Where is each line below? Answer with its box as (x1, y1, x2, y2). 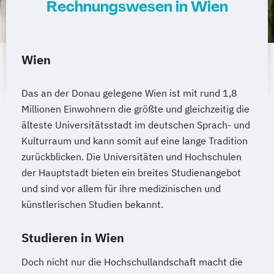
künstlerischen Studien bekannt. (21, 198, 163, 211)
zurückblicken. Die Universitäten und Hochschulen (21, 150, 242, 163)
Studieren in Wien (21, 229, 124, 246)
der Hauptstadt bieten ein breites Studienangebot (21, 166, 241, 179)
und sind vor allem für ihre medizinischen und (21, 182, 221, 195)
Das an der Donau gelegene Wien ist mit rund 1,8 (21, 87, 237, 100)
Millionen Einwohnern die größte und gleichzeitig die (21, 103, 250, 116)
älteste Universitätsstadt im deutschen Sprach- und (21, 119, 250, 131)
